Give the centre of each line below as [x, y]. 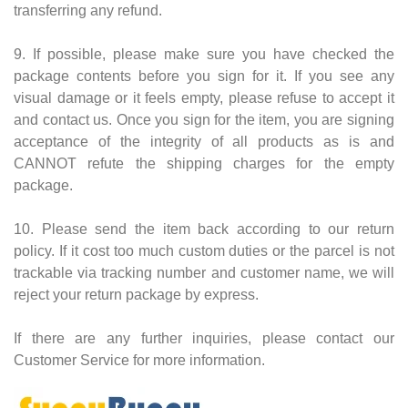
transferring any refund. [88, 10]
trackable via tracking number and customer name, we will [204, 272]
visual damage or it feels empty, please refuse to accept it [204, 97]
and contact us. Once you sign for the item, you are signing [204, 119]
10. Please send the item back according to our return [204, 229]
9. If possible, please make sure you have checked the [204, 54]
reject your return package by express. [136, 294]
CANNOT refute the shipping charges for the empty [204, 163]
